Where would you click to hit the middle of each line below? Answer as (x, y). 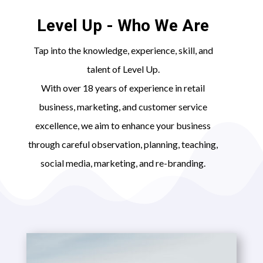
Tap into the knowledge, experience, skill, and (123, 50)
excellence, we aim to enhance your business (123, 126)
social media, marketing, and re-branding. (123, 163)
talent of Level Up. (123, 69)
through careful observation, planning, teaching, (123, 144)
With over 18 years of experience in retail (123, 88)
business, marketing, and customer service (123, 107)
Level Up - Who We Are (123, 26)
